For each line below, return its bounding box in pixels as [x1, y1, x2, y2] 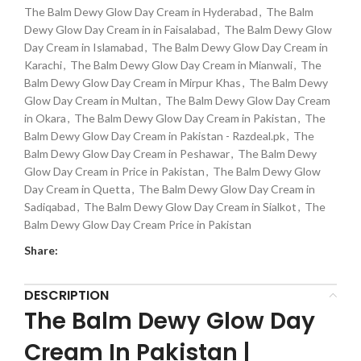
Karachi [24, 57, 62, 72]
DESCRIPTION [24, 285, 109, 305]
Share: [24, 243, 58, 257]
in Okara [24, 110, 66, 125]
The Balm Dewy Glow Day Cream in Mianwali [70, 57, 293, 72]
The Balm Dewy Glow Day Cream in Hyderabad [24, 4, 258, 19]
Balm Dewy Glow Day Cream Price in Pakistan [24, 217, 251, 231]
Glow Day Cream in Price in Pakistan [24, 164, 205, 178]
